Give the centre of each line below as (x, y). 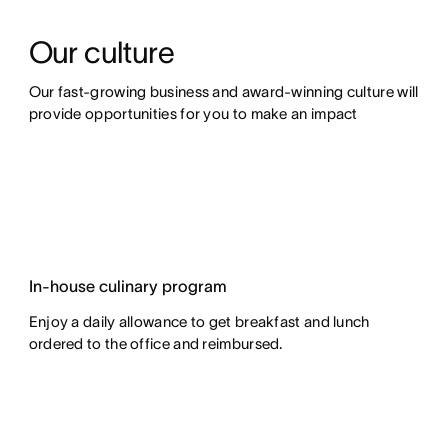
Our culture (101, 52)
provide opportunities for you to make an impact (193, 113)
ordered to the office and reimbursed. (155, 343)
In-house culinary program (127, 286)
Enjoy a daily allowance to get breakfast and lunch (199, 321)
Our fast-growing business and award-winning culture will (223, 91)
